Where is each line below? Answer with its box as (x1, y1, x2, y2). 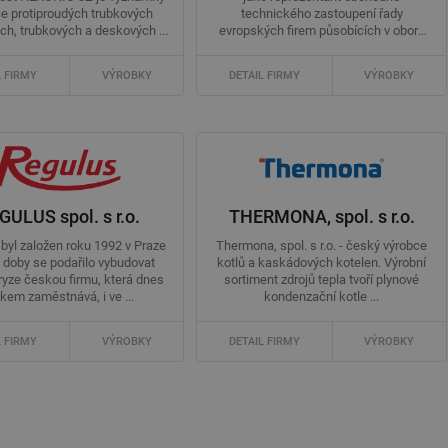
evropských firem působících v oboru (218, 23, 425, 39)
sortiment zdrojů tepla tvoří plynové (224, 272, 420, 288)
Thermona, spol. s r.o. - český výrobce (216, 238, 428, 254)
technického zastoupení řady (240, 6, 403, 22)
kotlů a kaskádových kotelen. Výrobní (217, 255, 427, 271)
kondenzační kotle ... (264, 289, 380, 305)
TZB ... (303, 40, 340, 56)
